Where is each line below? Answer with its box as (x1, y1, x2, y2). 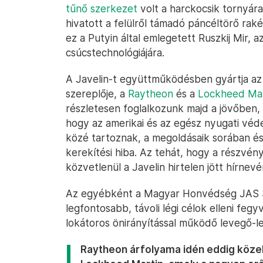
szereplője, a (66, 87, 128, 100)
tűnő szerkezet (66, 2, 137, 15)
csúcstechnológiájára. (66, 46, 164, 59)
